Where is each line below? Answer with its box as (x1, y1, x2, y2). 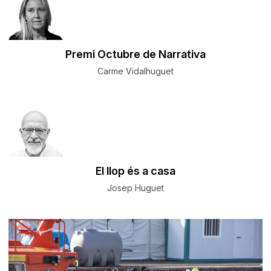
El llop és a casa (96, 165, 175, 178)
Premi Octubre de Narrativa (65, 48, 206, 61)
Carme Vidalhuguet (97, 66, 174, 77)
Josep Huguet (107, 183, 164, 194)
